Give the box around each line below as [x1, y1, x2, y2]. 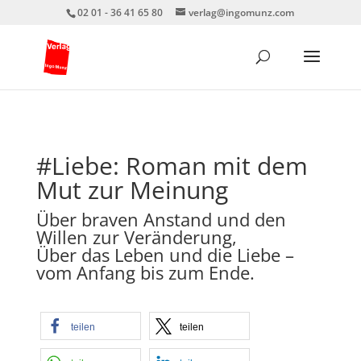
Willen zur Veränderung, [35, 225, 237, 249]
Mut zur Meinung [35, 173, 228, 206]
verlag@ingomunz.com [189, 6, 295, 19]
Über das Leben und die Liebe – [35, 243, 294, 267]
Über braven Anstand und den [35, 207, 286, 231]
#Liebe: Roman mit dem [35, 149, 308, 182]
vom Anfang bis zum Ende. [35, 260, 255, 284]
